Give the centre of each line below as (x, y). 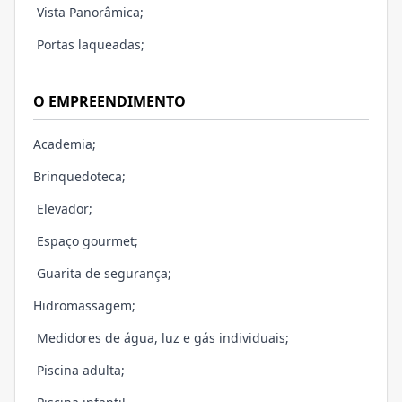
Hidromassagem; (84, 306)
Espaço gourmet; (86, 241)
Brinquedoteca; (79, 177)
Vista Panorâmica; (88, 13)
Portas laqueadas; (89, 45)
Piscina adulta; (79, 371)
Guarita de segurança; (102, 274)
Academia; (65, 144)
